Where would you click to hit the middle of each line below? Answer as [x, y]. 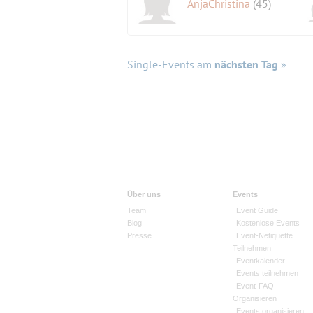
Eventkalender [260, 261]
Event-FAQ [255, 286]
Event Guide [257, 211]
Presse [139, 236]
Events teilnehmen [267, 274]
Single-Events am [171, 65]
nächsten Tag [246, 65]
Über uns [144, 195]
